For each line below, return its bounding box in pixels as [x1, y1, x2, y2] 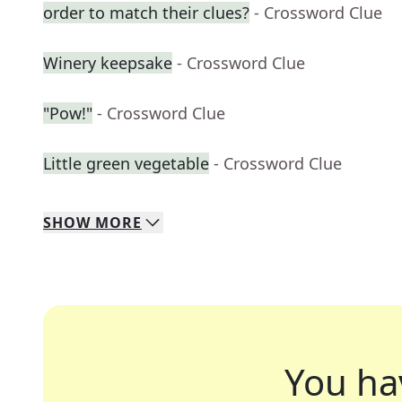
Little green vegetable [43, 153, 209, 175]
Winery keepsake [43, 52, 172, 74]
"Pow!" [43, 102, 92, 125]
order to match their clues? [43, 2, 249, 24]
